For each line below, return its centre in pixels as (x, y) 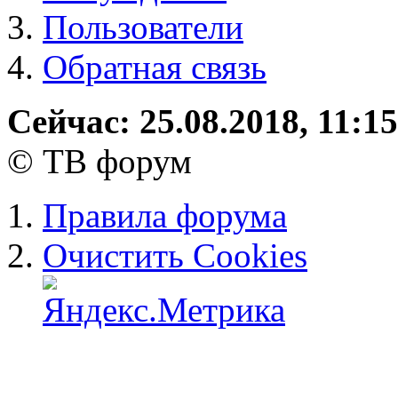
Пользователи (143, 28)
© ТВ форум (99, 162)
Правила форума (165, 216)
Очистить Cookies (175, 256)
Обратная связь (155, 68)
